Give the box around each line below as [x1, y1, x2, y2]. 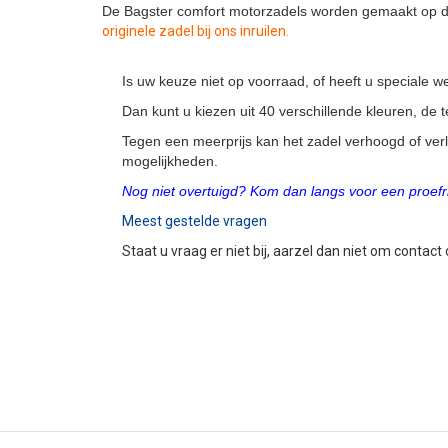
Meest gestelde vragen [122, 213, 267, 229]
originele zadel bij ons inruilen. [102, 23, 289, 39]
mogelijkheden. [122, 153, 218, 169]
